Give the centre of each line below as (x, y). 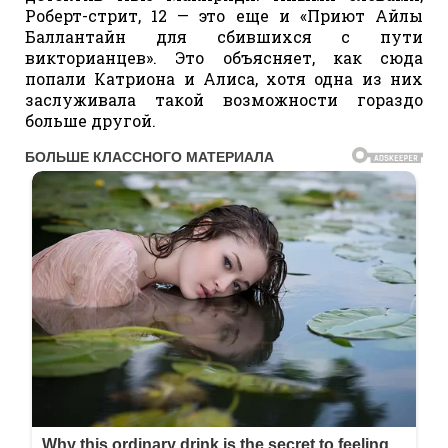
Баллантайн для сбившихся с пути (224, 36)
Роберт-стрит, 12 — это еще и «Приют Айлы (224, 15)
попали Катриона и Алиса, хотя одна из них (224, 78)
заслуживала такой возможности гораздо (224, 99)
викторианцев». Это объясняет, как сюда (224, 57)
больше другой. (90, 120)
